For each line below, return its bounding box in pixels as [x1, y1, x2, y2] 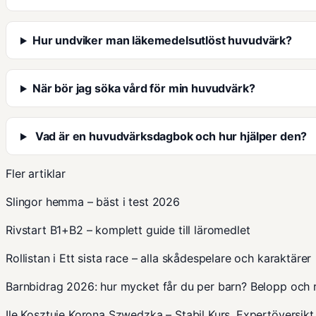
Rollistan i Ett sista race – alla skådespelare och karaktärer [6, 251, 312, 266]
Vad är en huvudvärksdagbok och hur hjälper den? [32, 129, 308, 144]
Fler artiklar [6, 166, 66, 181]
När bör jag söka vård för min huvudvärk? [32, 81, 255, 96]
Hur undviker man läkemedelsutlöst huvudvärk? [32, 33, 292, 48]
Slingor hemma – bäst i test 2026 [6, 195, 180, 209]
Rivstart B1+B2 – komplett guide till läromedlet [6, 223, 250, 238]
